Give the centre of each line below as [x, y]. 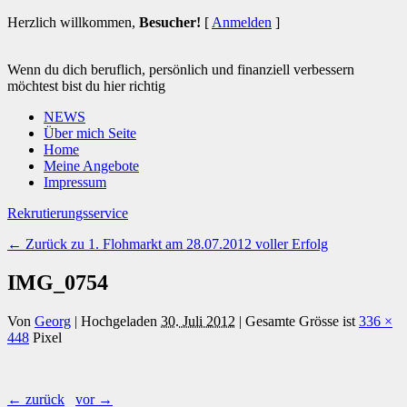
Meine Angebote [91, 166]
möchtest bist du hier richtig [86, 86]
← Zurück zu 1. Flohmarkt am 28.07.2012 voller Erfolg [168, 244]
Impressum [75, 182]
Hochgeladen [119, 321]
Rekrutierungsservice [68, 213]
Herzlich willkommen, [73, 22]
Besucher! [170, 22]
